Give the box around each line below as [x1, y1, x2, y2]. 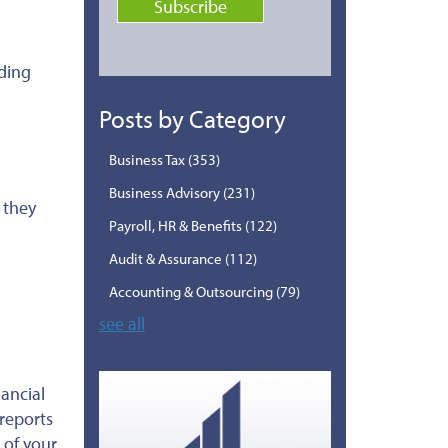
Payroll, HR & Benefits [108, 215, 245, 235]
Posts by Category [98, 102, 286, 134]
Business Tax [108, 149, 188, 169]
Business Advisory [108, 182, 223, 202]
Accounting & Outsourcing [108, 281, 276, 301]
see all [98, 311, 145, 335]
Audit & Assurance [108, 248, 225, 268]
